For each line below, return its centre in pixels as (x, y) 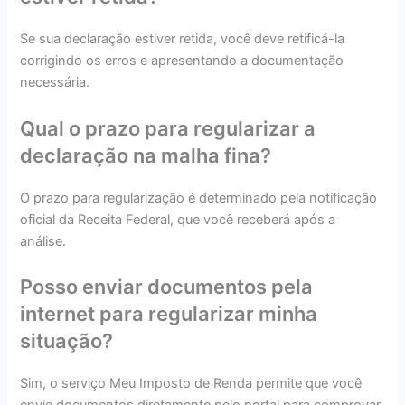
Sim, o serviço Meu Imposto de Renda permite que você (191, 383)
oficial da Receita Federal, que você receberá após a (178, 219)
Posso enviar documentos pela (167, 286)
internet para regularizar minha (169, 313)
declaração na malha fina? (146, 155)
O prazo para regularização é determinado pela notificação (199, 198)
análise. (43, 241)
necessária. (55, 83)
